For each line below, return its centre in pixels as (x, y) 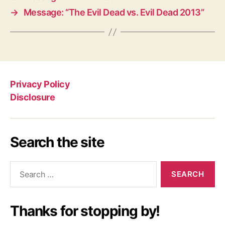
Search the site (57, 142)
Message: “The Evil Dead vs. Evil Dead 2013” (114, 12)
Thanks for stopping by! (85, 211)
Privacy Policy (40, 84)
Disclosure (33, 97)
